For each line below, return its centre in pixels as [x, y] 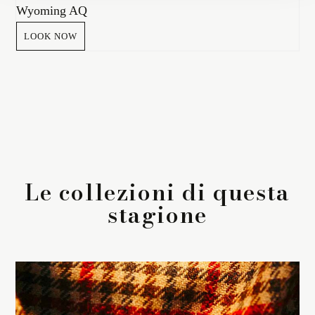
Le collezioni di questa [157, 193]
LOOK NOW [51, 37]
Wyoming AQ [52, 11]
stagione [157, 215]
